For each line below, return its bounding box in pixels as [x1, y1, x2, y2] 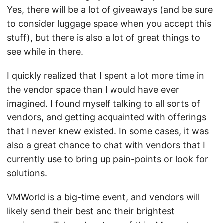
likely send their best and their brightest [7, 205, 175, 216]
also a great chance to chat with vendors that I [7, 139, 205, 150]
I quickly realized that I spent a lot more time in [7, 70, 204, 81]
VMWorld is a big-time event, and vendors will [7, 191, 200, 202]
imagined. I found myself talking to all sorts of [7, 98, 200, 109]
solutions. [7, 167, 47, 178]
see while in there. [7, 46, 83, 57]
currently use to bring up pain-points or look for [7, 153, 208, 164]
